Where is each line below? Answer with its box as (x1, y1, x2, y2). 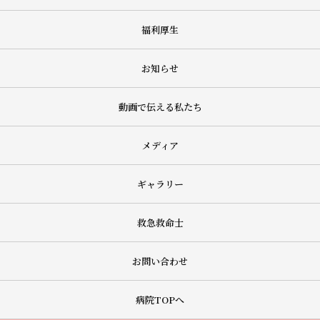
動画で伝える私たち (118, 99, 202, 114)
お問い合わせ (132, 254, 188, 268)
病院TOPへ (136, 292, 184, 306)
